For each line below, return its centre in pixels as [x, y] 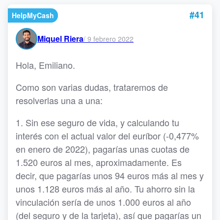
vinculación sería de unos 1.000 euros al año [103, 202]
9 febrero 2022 [110, 39]
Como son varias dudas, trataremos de [92, 87]
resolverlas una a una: [60, 100]
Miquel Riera [60, 39]
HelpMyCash [33, 15]
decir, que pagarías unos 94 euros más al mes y [110, 175]
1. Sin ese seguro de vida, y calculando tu [97, 122]
